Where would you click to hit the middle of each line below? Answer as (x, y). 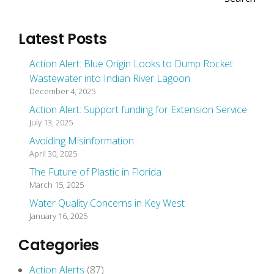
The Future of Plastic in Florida (95, 172)
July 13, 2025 (51, 122)
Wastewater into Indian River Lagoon (110, 78)
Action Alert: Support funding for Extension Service (138, 109)
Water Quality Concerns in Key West (107, 203)
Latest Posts (63, 39)
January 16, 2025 (58, 216)
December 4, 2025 (62, 91)
